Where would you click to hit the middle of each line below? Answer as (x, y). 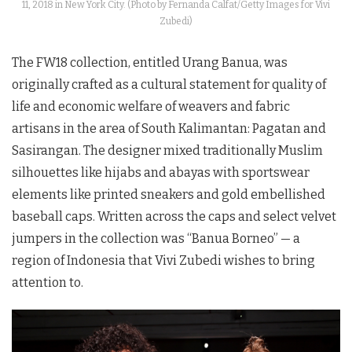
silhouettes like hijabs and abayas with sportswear (161, 172)
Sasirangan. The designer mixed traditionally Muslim (167, 150)
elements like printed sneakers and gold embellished (169, 194)
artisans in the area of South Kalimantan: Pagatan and (169, 128)
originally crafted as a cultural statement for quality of (169, 84)
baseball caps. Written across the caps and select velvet (174, 216)
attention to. (48, 282)
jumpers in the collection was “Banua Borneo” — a (156, 238)
